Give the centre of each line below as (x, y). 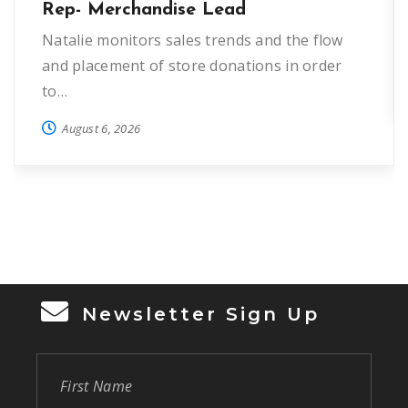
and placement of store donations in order (192, 65)
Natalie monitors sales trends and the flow (193, 40)
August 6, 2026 (102, 128)
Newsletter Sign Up (201, 314)
